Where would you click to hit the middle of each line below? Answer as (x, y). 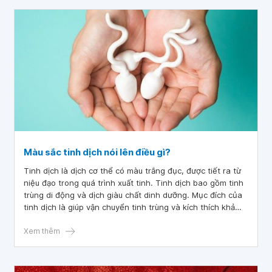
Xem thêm (42, 231)
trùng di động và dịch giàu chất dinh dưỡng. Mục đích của (133, 195)
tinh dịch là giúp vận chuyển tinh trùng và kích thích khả (129, 207)
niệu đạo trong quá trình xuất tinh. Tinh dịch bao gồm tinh (134, 183)
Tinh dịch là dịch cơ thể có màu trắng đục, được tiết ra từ (132, 171)
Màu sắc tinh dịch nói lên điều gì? (97, 152)
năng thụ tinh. (50, 219)
